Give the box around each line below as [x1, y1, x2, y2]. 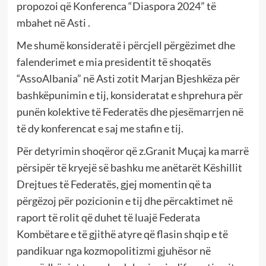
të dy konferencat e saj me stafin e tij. [16, 122, 183, 135]
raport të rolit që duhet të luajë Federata [16, 211, 200, 224]
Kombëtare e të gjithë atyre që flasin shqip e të [16, 227, 228, 241]
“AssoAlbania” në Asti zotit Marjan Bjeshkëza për [16, 72, 240, 85]
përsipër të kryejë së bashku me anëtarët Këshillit [16, 161, 242, 175]
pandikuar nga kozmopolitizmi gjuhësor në [16, 244, 211, 258]
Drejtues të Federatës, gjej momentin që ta [16, 178, 211, 191]
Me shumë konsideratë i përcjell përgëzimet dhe [16, 39, 235, 52]
